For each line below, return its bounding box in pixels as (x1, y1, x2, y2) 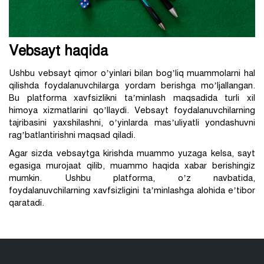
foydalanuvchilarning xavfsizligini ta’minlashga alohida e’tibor (9, 184, 255, 196)
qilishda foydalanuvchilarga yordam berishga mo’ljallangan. (9, 80, 255, 91)
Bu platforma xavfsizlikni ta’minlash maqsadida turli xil (9, 92, 255, 103)
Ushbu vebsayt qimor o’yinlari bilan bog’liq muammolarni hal (9, 67, 255, 78)
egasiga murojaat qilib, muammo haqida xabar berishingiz (9, 160, 255, 171)
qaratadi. (9, 197, 44, 208)
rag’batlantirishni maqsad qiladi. (9, 129, 136, 140)
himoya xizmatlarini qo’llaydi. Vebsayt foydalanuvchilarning (9, 104, 255, 115)
